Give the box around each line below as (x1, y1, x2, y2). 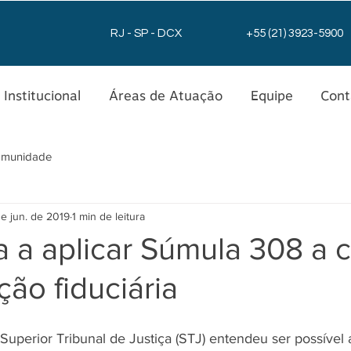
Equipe (250, 88, 293, 103)
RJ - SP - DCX (110, 27, 182, 39)
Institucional (4, 88, 81, 103)
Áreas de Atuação (109, 88, 223, 103)
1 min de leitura (72, 209, 145, 223)
